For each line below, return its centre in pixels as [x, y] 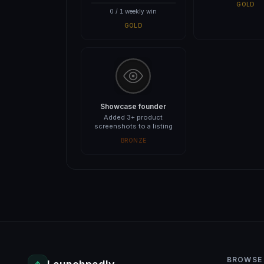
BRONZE [133, 140]
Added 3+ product [133, 117]
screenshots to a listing [133, 126]
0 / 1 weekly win [133, 11]
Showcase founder [133, 106]
